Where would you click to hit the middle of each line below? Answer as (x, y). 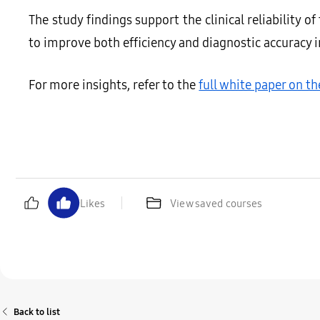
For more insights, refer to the (114, 84)
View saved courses (216, 203)
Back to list (36, 312)
